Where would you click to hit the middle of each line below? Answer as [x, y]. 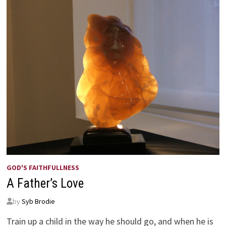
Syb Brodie [38, 201]
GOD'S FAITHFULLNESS [43, 167]
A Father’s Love [45, 183]
